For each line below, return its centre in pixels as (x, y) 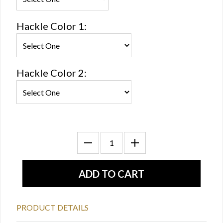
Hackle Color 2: (52, 73)
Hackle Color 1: (52, 26)
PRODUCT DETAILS (53, 207)
